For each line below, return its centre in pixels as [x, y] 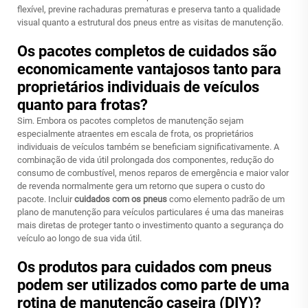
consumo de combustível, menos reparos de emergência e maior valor [153, 173]
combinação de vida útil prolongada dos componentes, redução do [145, 160]
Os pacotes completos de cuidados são [147, 51]
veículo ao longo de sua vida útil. [79, 238]
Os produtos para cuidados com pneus [144, 267]
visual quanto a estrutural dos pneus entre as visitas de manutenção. [150, 22]
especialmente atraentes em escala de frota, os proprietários [135, 134]
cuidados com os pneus [122, 199]
